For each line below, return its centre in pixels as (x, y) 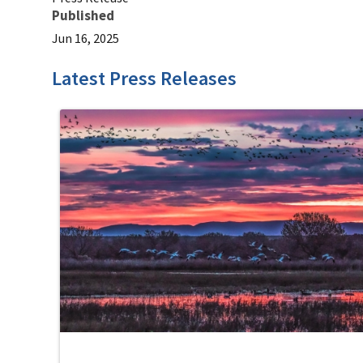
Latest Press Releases (144, 79)
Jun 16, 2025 (85, 38)
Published (83, 16)
